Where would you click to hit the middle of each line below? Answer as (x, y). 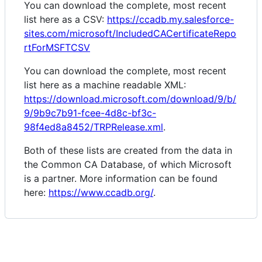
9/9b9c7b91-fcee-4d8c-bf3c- (90, 113)
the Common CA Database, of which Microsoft (128, 165)
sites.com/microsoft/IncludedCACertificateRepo (130, 34)
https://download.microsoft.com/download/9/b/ (130, 99)
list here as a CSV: (65, 20)
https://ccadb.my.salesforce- (170, 20)
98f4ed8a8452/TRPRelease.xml (94, 127)
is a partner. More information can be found (121, 179)
